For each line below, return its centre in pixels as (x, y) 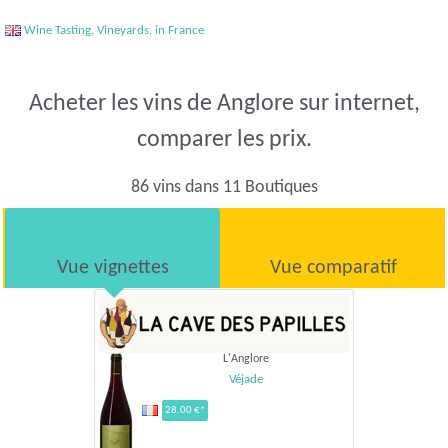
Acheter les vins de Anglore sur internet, (224, 103)
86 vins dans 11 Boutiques (224, 187)
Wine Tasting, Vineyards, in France (112, 30)
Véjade (245, 379)
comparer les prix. (224, 139)
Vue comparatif (333, 267)
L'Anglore (245, 358)
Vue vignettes (112, 267)
